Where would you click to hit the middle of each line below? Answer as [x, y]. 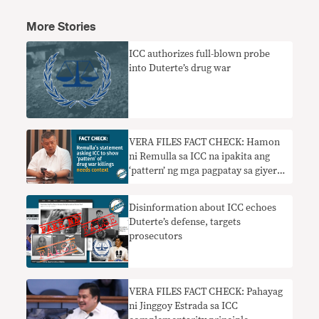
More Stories [62, 27]
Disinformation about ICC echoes [203, 208]
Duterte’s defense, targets [185, 223]
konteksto [152, 200]
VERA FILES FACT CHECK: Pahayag [206, 292]
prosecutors [156, 237]
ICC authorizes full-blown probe [200, 54]
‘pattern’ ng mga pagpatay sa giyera [206, 171]
